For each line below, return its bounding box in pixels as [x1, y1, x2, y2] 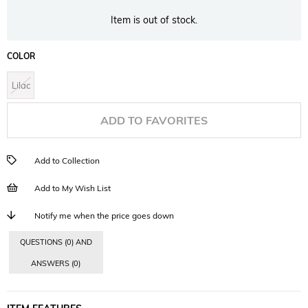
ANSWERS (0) [31, 258, 81, 269]
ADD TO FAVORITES [100, 113, 208, 128]
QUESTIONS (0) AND [19, 236, 92, 247]
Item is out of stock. [111, 13, 197, 27]
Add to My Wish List [34, 182, 111, 194]
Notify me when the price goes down [34, 210, 174, 221]
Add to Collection [34, 155, 100, 166]
